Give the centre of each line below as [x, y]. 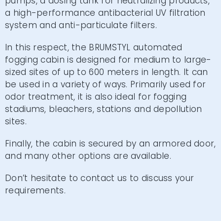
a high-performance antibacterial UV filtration [105, 13]
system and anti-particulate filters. [81, 25]
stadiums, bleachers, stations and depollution [104, 109]
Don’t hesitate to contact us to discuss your [100, 178]
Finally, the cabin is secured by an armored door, [110, 144]
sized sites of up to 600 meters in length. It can [107, 72]
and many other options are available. [88, 156]
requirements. [35, 190]
